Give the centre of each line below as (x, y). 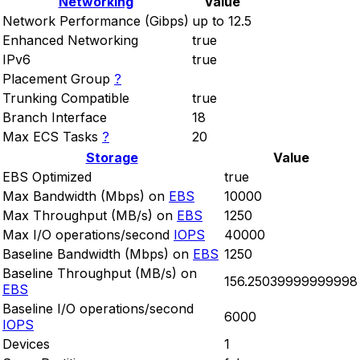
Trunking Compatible (66, 98)
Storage (112, 158)
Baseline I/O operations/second (98, 309)
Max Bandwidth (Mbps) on (84, 196)
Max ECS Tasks (50, 137)
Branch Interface (55, 118)
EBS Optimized (47, 177)
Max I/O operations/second (86, 235)
